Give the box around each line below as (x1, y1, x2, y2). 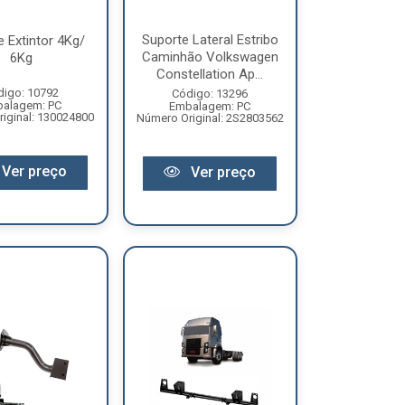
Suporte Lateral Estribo (141, 31, 278, 48)
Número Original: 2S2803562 (136, 110, 284, 125)
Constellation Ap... (156, 65, 264, 82)
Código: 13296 (172, 86, 249, 100)
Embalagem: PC (169, 99, 251, 113)
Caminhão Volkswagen (141, 48, 278, 65)
